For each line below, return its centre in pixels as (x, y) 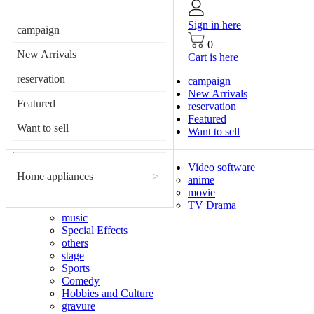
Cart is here (213, 57)
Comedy (81, 281)
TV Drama (212, 205)
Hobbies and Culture (108, 293)
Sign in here (214, 25)
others (75, 243)
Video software (221, 167)
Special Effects (95, 230)
